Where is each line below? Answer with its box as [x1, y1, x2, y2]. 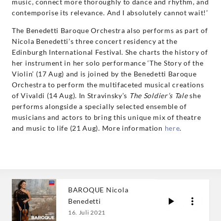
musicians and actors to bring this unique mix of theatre [12, 112, 201, 121]
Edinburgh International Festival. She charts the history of [12, 47, 208, 56]
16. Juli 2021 [68, 208, 106, 216]
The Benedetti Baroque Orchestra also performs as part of [12, 26, 208, 35]
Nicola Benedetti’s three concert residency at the [12, 37, 178, 45]
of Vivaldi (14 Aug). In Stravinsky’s [12, 91, 129, 100]
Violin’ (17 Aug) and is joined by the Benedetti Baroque [12, 69, 197, 78]
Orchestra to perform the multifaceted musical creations [12, 80, 204, 89]
